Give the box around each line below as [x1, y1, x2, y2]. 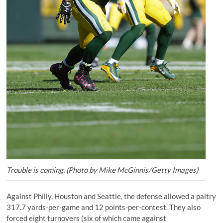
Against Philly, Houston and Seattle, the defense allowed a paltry [6, 191, 217, 201]
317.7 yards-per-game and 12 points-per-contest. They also [6, 202, 201, 212]
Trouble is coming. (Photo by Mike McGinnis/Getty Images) [6, 165, 199, 174]
